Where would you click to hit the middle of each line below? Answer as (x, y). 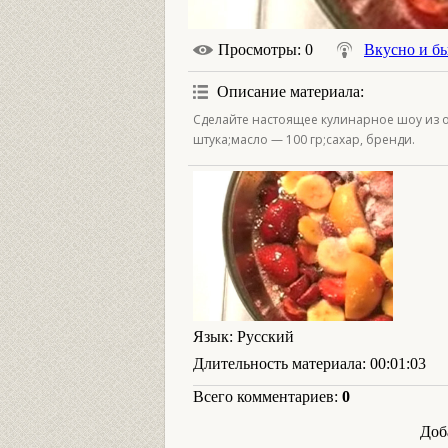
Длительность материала (277, 363)
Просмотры (257, 49)
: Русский (261, 336)
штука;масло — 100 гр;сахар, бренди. (304, 139)
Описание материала (288, 91)
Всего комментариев (263, 396)
